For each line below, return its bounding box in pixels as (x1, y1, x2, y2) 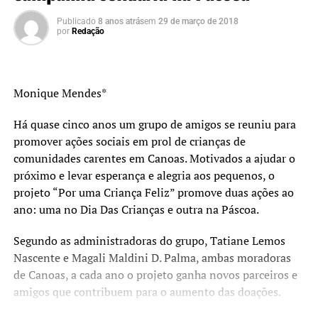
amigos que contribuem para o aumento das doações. (13, 283, 281, 300)
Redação (71, 26, 104, 36)
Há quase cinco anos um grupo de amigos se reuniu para (13, 116, 296, 132)
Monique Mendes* (13, 84, 106, 101)
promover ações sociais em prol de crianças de (13, 133, 246, 149)
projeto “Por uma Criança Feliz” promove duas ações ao (13, 184, 294, 200)
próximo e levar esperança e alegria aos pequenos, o (13, 167, 275, 183)
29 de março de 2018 (158, 16, 238, 26)
